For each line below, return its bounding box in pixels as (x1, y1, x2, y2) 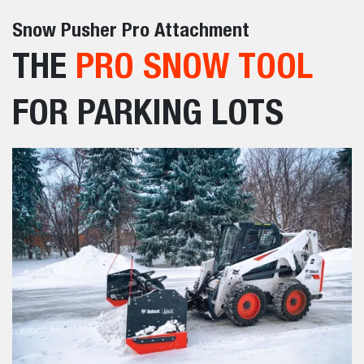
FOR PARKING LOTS (12, 90, 284, 132)
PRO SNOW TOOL (76, 44, 313, 86)
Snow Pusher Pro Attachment (12, 18, 249, 41)
